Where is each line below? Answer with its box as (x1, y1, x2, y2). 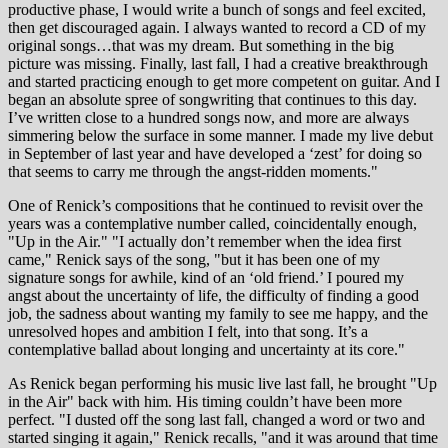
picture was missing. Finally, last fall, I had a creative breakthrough (8, 54, 428, 72)
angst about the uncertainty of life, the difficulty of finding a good (8, 286, 419, 304)
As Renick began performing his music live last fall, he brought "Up (8, 374, 437, 392)
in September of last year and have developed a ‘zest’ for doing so (8, 144, 422, 162)
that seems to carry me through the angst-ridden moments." (8, 162, 378, 180)
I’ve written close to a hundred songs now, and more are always (8, 108, 409, 126)
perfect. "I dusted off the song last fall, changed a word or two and (8, 410, 425, 428)
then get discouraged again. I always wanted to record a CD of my (8, 18, 426, 36)
